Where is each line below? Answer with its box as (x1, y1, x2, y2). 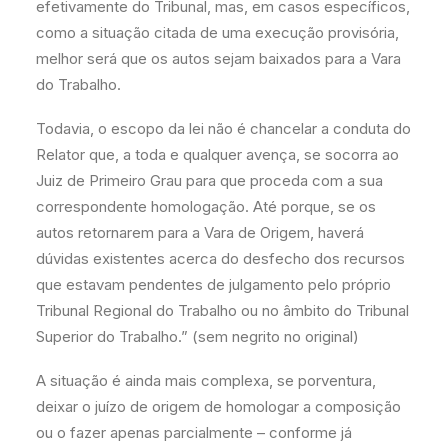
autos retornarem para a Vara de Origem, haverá (36, 223, 364, 242)
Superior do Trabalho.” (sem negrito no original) (36, 327, 359, 346)
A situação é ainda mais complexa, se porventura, (36, 371, 376, 390)
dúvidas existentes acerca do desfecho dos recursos (36, 249, 405, 268)
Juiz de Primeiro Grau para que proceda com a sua (36, 171, 383, 190)
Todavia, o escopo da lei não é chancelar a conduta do (36, 119, 411, 138)
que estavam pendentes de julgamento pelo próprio (36, 275, 391, 294)
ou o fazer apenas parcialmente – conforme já (36, 423, 352, 442)
